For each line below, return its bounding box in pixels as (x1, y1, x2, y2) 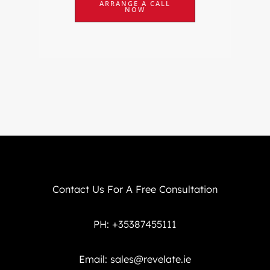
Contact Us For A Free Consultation (52, 183, 218, 196)
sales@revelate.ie (110, 253, 191, 265)
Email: (79, 253, 110, 265)
